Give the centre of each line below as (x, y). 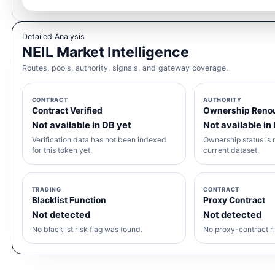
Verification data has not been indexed (99, 139)
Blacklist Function (69, 200)
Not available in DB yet (81, 126)
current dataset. (231, 150)
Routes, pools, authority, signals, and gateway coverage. (125, 68)
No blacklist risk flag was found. (87, 229)
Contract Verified (67, 111)
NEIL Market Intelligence (106, 52)
